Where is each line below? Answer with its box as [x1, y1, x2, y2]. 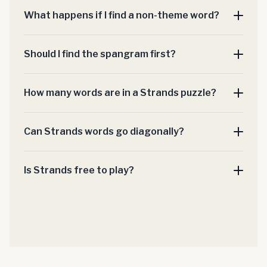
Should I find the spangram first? [24, 48, 176, 60]
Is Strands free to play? [24, 164, 134, 176]
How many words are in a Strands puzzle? [24, 87, 216, 98]
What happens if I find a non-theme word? [24, 10, 219, 21]
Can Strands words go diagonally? [24, 126, 184, 137]
